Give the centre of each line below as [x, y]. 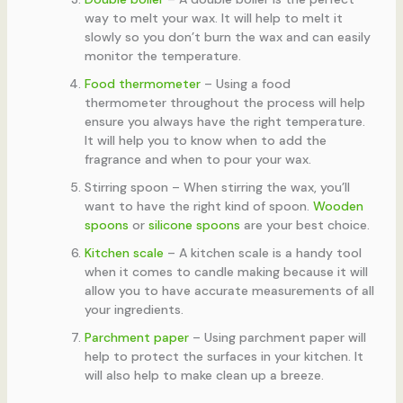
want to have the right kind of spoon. [198, 206]
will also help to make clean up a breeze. [204, 376]
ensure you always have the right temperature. [224, 122]
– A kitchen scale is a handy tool [262, 253]
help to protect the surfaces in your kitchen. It [224, 357]
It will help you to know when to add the [205, 141]
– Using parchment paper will [277, 338]
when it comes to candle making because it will [226, 272]
